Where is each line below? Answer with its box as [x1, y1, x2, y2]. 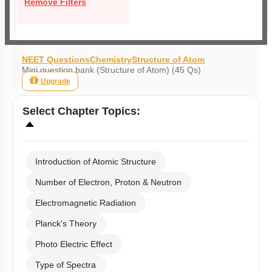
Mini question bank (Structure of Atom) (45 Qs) [22, 65, 201, 75]
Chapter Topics [58, 105, 137, 117]
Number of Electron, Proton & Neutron [35, 177, 182, 187]
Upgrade [41, 77, 70, 86]
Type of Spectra [35, 260, 96, 270]
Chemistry [90, 55, 132, 64]
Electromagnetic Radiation [35, 198, 136, 208]
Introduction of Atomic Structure [35, 157, 156, 166]
